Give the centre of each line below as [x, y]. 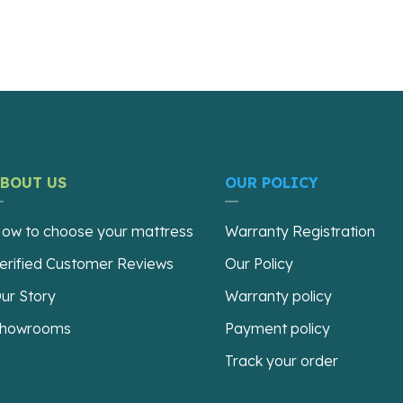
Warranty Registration [300, 231]
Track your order [282, 360]
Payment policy [278, 328]
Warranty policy [279, 296]
